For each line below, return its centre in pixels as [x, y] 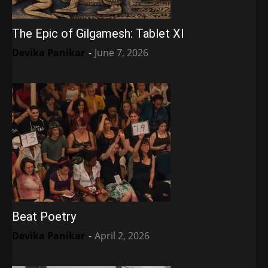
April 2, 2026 [122, 236]
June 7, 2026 [121, 53]
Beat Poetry [44, 217]
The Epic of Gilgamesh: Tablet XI [98, 34]
